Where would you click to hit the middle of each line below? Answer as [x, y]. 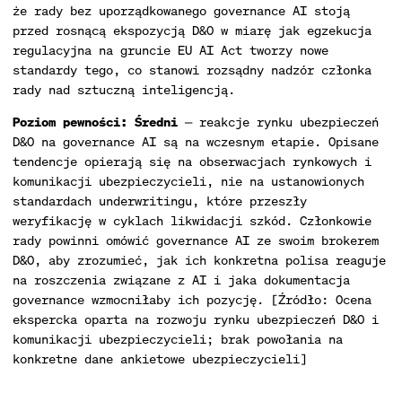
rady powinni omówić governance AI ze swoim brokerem [196, 240]
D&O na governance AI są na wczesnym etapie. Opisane [196, 141]
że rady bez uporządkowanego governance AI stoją [181, 10]
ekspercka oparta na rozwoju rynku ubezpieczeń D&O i [196, 319]
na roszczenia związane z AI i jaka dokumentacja [181, 280]
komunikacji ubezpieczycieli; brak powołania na [178, 339]
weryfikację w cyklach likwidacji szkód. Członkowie [192, 220]
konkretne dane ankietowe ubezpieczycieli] [160, 358]
